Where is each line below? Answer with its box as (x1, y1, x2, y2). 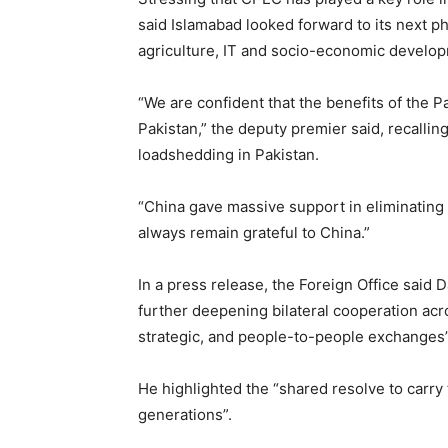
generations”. (138, 405, 232, 425)
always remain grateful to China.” (138, 223, 370, 243)
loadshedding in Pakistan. (138, 145, 319, 165)
